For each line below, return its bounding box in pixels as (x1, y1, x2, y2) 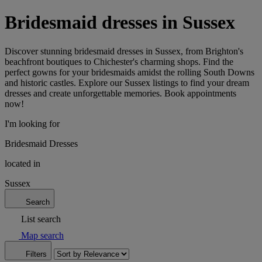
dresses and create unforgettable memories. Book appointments (5, 88, 236, 98)
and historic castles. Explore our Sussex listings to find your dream (5, 77, 249, 88)
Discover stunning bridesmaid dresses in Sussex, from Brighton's (5, 46, 243, 56)
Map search (21, 230, 64, 240)
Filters (26, 249, 47, 258)
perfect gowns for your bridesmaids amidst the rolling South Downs (5, 67, 254, 77)
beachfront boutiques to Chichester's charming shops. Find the (5, 56, 233, 67)
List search (21, 213, 61, 224)
